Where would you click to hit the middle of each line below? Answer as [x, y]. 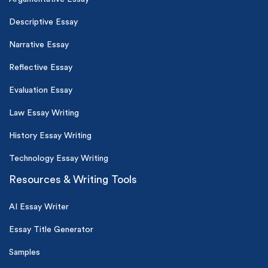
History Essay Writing [50, 136]
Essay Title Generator [51, 230]
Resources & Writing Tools [73, 180]
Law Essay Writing [44, 113]
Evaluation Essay [41, 91]
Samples [25, 253]
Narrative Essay [39, 45]
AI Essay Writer [39, 207]
